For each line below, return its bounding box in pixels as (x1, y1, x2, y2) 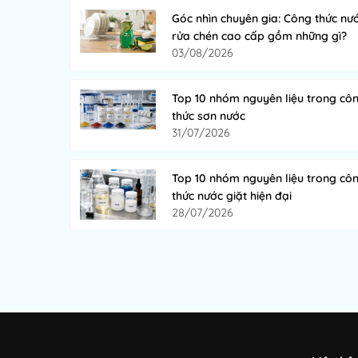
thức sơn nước (172, 108, 245, 123)
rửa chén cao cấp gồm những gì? (172, 28, 347, 43)
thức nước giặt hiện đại (172, 188, 292, 203)
